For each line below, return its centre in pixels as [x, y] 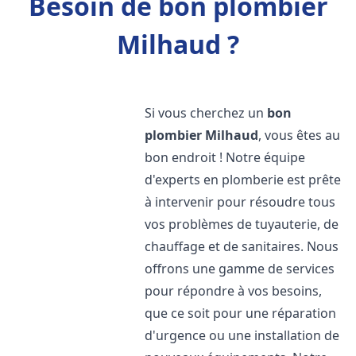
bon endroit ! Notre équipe [225, 157]
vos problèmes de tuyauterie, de [242, 224]
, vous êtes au [300, 135]
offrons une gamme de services [240, 269]
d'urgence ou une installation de [242, 335]
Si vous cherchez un [206, 113]
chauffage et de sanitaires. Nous [242, 246]
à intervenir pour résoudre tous [240, 202]
